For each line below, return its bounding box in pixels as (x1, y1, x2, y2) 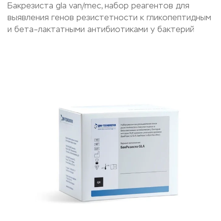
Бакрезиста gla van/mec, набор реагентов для (7, 1, 189, 10)
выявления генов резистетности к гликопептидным (7, 13, 211, 22)
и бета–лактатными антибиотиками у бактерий (7, 25, 194, 34)
